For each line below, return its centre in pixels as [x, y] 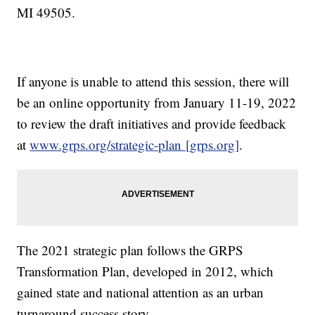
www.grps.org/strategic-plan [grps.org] [135, 144]
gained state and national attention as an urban [141, 292]
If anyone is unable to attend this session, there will [153, 81]
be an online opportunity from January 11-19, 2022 [157, 102]
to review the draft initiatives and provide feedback [152, 123]
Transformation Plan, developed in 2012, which [146, 271]
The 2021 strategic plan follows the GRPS [130, 250]
